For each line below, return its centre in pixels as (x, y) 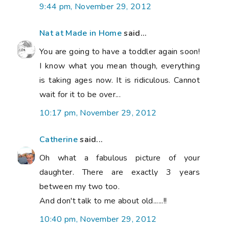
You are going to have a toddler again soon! (120, 51)
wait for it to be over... (80, 94)
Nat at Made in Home (81, 33)
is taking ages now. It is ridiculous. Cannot (120, 80)
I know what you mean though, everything (120, 66)
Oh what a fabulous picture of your (120, 158)
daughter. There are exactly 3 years (120, 172)
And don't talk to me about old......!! (103, 201)
